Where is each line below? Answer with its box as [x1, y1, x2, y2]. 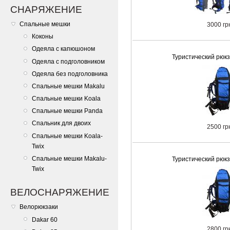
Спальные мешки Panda [32, 107, 103, 115]
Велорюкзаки [20, 203, 58, 211]
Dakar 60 [32, 216, 57, 223]
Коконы [32, 33, 53, 41]
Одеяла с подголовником [32, 57, 105, 65]
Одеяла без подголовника [32, 70, 108, 78]
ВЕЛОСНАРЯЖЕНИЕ [10, 187, 109, 198]
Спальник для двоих [32, 120, 91, 127]
